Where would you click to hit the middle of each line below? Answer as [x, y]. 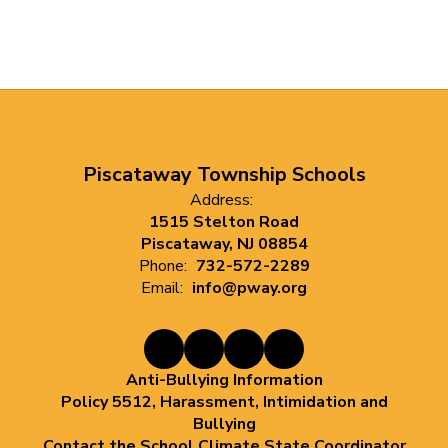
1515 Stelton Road [224, 222]
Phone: [162, 266]
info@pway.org [249, 288]
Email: [162, 288]
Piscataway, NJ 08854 [224, 244]
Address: [221, 200]
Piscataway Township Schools [224, 174]
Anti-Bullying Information [224, 380]
